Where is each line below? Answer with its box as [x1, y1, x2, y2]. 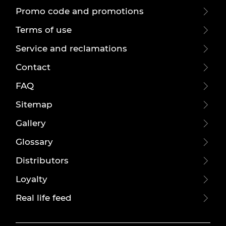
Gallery [16, 118, 46, 128]
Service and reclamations [16, 43, 128, 53]
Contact [16, 62, 51, 72]
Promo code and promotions [16, 6, 144, 16]
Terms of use [16, 25, 72, 35]
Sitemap [16, 99, 53, 109]
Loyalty [16, 174, 48, 184]
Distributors [16, 155, 69, 165]
